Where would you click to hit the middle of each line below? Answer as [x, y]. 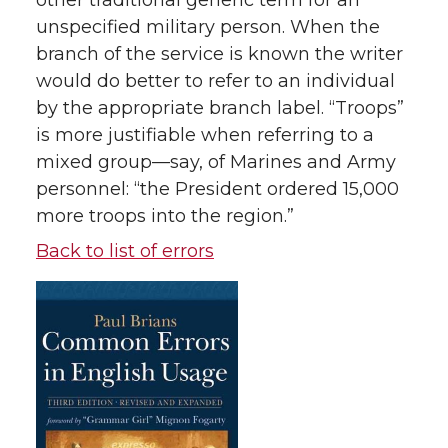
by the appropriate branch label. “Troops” [220, 108]
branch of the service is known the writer [219, 54]
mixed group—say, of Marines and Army [216, 162]
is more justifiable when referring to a [205, 135]
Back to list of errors [125, 251]
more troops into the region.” [165, 216]
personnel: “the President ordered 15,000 [217, 189]
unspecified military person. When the [208, 27]
